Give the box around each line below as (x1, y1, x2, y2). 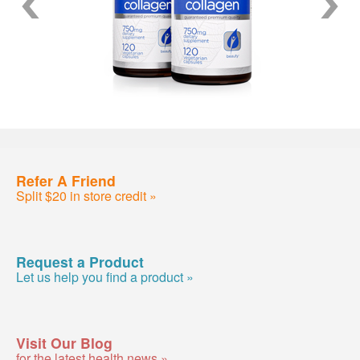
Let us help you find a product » (16, 267, 194, 286)
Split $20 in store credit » (16, 186, 157, 205)
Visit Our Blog (16, 332, 112, 353)
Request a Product (16, 251, 144, 272)
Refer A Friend (16, 170, 116, 190)
